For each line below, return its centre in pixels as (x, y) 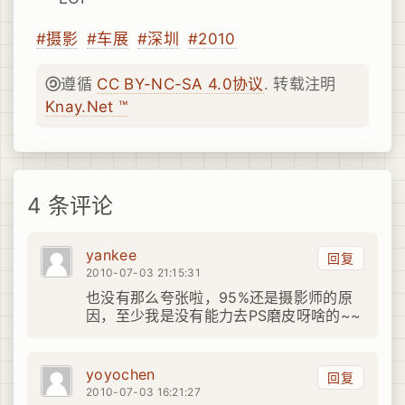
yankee (111, 254)
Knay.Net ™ (87, 107)
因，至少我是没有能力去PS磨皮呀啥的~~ (224, 315)
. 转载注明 (300, 85)
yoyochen (121, 374)
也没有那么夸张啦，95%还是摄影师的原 (220, 297)
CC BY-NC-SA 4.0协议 (180, 85)
